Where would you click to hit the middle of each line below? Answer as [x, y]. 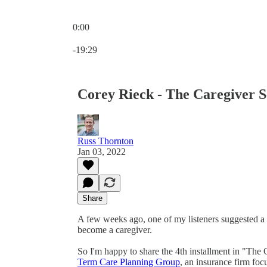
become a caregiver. [115, 229]
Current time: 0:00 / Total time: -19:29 [143, 37]
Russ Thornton [105, 141]
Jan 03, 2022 [102, 151]
